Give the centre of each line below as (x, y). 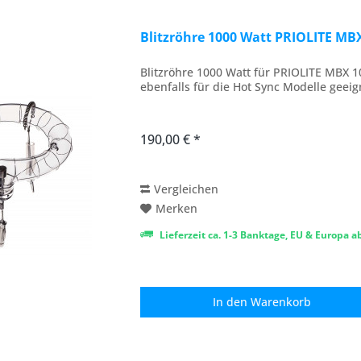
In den (230, 301)
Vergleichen (187, 189)
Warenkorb (281, 301)
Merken (177, 208)
